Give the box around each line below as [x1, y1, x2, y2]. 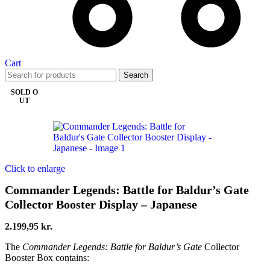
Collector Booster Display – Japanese [5, 197, 197, 211]
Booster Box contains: [5, 252, 89, 263]
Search [124, 71, 148, 80]
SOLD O [10, 88, 38, 97]
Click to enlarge [5, 163, 65, 174]
